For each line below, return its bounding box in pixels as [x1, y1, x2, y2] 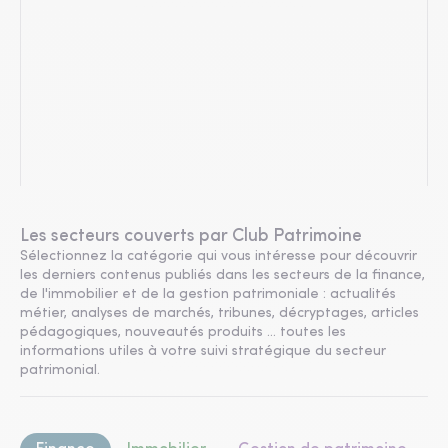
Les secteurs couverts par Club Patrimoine [20, 228, 362, 245]
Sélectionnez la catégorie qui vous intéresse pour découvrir [20, 249, 417, 264]
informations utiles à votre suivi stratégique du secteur [20, 344, 386, 359]
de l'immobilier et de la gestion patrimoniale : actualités [20, 287, 396, 302]
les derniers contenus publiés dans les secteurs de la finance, [20, 268, 425, 283]
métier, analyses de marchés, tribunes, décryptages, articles [20, 306, 419, 321]
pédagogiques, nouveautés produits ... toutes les [20, 325, 346, 340]
